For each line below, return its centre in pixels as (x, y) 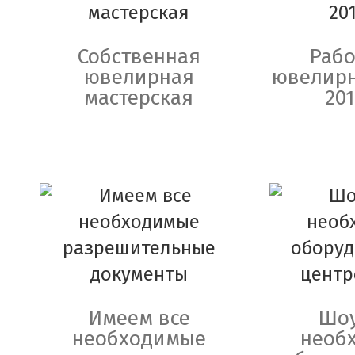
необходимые (139, 338)
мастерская (139, 97)
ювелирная (139, 77)
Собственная (139, 56)
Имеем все (139, 318)
